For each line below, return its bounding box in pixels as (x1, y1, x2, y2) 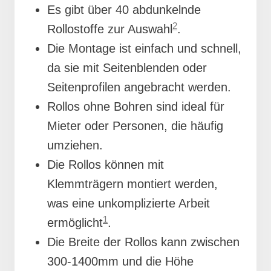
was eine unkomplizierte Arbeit (47, 197, 210, 211)
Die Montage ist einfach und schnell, (47, 42, 241, 56)
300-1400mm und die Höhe (47, 255, 194, 269)
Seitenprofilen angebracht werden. (47, 80, 231, 94)
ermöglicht (47, 216, 103, 230)
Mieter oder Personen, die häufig (47, 119, 223, 133)
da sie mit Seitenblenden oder (47, 61, 207, 75)
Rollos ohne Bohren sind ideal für (47, 100, 224, 114)
